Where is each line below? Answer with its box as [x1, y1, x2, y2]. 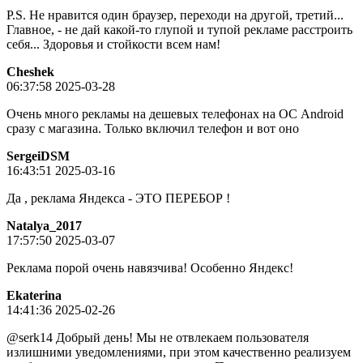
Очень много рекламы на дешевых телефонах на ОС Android [6, 107, 344, 122]
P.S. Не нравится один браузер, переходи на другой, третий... [6, 8, 344, 23]
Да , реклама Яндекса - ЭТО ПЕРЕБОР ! [6, 191, 230, 206]
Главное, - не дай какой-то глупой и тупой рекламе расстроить [6, 23, 352, 37]
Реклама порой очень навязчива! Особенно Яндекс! [6, 261, 293, 275]
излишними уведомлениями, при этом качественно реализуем [6, 345, 351, 360]
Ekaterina [6, 288, 62, 303]
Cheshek [6, 65, 54, 79]
